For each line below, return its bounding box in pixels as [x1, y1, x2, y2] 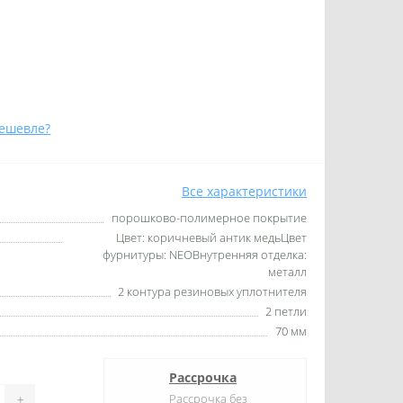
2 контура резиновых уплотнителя [118, 283, 307, 300]
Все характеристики [182, 183, 307, 200]
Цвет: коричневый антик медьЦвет [116, 229, 307, 246]
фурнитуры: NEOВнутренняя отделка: [103, 246, 307, 263]
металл [268, 264, 307, 280]
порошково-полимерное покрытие [112, 210, 307, 226]
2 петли [265, 303, 307, 319]
